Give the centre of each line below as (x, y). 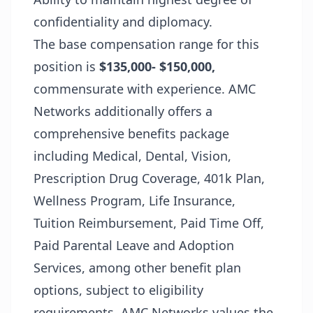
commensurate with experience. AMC (145, 89)
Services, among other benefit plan (137, 268)
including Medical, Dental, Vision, (132, 156)
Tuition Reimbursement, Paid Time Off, (149, 223)
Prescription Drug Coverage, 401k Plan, (149, 178)
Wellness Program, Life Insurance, (134, 201)
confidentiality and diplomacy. (125, 22)
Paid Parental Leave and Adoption (134, 245)
